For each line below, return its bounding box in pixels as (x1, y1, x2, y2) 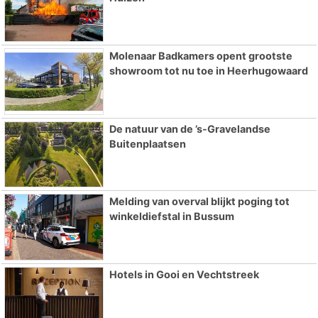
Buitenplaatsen (109, 137, 186, 150)
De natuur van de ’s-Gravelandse (109, 122, 270, 135)
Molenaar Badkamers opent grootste (109, 49, 292, 62)
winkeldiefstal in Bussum (109, 210, 234, 223)
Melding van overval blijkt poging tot (109, 195, 290, 208)
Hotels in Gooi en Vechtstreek (109, 268, 259, 281)
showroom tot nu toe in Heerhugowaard (109, 64, 308, 77)
